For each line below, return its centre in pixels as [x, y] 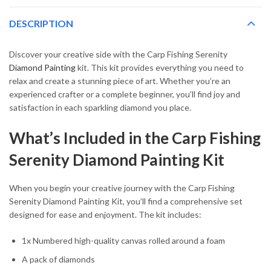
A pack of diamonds [58, 260]
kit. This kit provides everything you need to [160, 68]
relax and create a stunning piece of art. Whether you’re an [120, 81]
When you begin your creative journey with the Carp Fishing [122, 188]
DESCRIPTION [41, 24]
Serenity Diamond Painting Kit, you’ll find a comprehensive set [126, 201]
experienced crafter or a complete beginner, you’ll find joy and [125, 94]
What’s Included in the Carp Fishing [135, 138]
